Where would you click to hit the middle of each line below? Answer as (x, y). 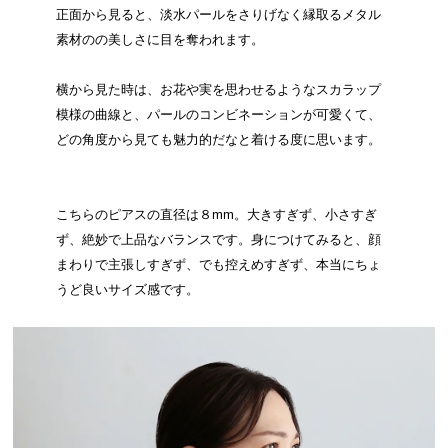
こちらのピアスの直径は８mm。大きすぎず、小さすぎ (216, 215)
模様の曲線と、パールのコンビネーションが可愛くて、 (218, 115)
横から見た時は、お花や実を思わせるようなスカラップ (218, 90)
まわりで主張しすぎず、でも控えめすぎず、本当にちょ (218, 265)
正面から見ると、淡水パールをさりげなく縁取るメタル (218, 15)
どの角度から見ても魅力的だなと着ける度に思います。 (218, 140)
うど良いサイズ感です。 (127, 290)
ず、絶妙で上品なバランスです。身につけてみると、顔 (218, 240)
